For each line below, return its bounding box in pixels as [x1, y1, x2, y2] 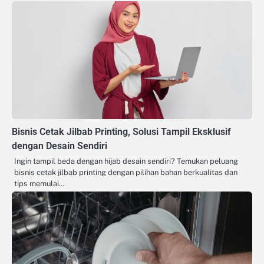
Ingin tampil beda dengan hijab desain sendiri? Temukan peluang [14, 156, 238, 166]
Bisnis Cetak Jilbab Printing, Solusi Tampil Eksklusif [12, 126, 231, 137]
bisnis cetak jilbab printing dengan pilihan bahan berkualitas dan [14, 167, 237, 177]
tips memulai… [14, 179, 65, 188]
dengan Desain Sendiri [12, 140, 107, 151]
